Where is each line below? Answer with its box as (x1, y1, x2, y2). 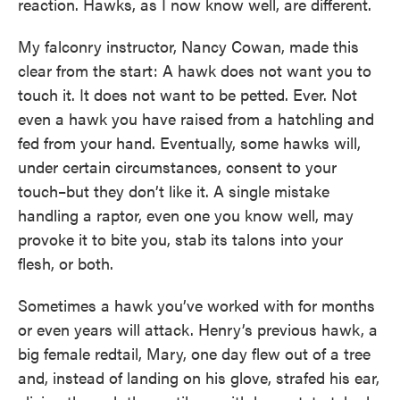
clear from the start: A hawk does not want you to (18, 59, 371, 81)
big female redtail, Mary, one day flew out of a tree (18, 342, 371, 364)
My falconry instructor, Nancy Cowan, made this (18, 35, 359, 57)
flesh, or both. (18, 252, 113, 274)
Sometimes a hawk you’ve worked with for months (18, 294, 375, 316)
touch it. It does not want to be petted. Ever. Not (18, 83, 357, 105)
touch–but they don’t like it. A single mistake (18, 179, 329, 202)
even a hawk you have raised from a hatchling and (18, 107, 374, 129)
